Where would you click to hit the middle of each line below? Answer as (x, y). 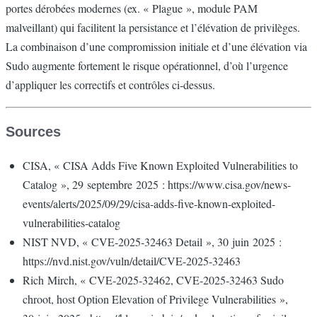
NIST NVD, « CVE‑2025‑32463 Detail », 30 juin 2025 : (152, 241)
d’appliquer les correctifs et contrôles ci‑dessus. (110, 84)
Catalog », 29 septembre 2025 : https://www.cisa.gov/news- (157, 184)
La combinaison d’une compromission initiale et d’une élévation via (156, 46)
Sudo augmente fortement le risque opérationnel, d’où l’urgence (147, 65)
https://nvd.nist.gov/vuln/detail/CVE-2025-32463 (132, 260)
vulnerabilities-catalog (71, 222)
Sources (33, 131)
